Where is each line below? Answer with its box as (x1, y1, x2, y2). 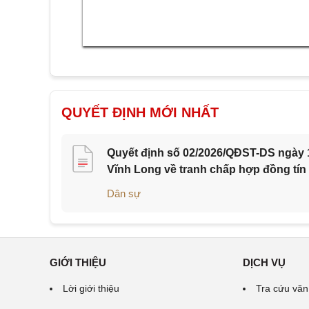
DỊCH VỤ (242, 257, 286, 269)
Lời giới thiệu (63, 283, 119, 295)
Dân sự (107, 188, 141, 200)
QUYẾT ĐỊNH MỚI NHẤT (61, 105, 219, 121)
